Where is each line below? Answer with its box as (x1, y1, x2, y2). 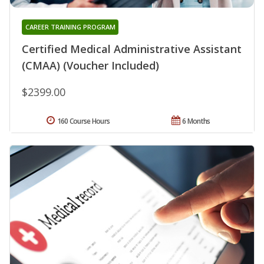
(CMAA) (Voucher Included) (22, 58, 159, 73)
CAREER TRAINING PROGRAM (25, 22, 115, 32)
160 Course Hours (57, 116, 110, 127)
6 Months (182, 116, 210, 127)
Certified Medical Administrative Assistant (22, 42, 242, 57)
